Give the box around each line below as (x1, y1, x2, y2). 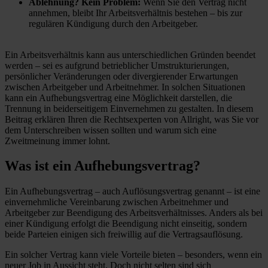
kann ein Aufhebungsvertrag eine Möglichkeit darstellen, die (5, 92, 232, 103)
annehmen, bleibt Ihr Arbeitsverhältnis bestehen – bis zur (29, 7, 242, 18)
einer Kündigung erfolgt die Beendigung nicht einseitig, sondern (5, 218, 247, 229)
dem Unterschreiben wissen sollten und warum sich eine (5, 124, 217, 135)
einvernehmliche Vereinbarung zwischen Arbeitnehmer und (5, 197, 229, 208)
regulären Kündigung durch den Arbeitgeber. (29, 18, 198, 29)
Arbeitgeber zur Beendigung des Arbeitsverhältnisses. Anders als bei (5, 208, 263, 218)
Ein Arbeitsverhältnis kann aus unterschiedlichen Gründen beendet (5, 49, 255, 60)
